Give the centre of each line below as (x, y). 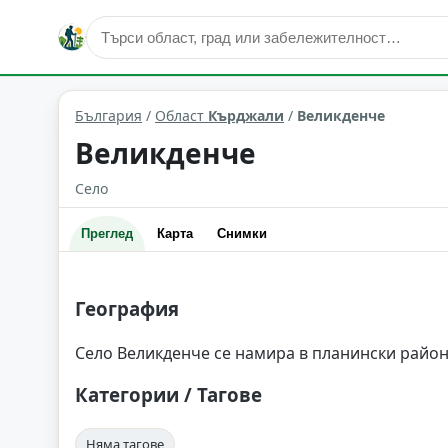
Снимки (242, 233)
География (127, 308)
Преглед (107, 233)
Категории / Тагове (168, 395)
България (108, 115)
